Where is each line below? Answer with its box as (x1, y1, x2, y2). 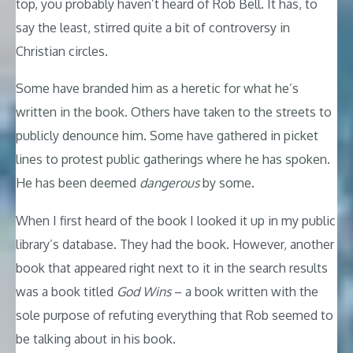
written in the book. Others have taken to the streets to (16, 104, 332, 121)
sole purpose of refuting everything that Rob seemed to (16, 307, 333, 323)
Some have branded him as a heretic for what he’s (16, 80, 299, 97)
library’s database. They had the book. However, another (16, 236, 334, 252)
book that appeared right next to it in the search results (16, 259, 328, 276)
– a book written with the (171, 283, 318, 299)
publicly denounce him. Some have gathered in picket (16, 128, 318, 144)
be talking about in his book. (16, 330, 176, 347)
